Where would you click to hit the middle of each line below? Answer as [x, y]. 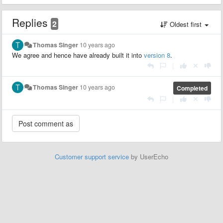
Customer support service [92, 157]
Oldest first [186, 24]
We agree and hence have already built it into [78, 55]
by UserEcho [149, 157]
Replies [31, 22]
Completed [192, 88]
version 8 [157, 55]
